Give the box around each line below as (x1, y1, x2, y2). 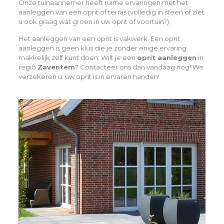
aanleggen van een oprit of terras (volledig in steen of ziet (18, 7, 204, 16)
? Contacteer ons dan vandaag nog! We (74, 62, 203, 71)
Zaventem (37, 62, 75, 71)
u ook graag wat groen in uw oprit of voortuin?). (18, 17, 170, 25)
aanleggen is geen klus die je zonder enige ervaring (18, 43, 186, 52)
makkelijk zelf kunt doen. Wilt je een (18, 53, 137, 61)
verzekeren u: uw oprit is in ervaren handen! (18, 72, 159, 80)
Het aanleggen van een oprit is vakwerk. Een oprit (18, 34, 180, 42)
